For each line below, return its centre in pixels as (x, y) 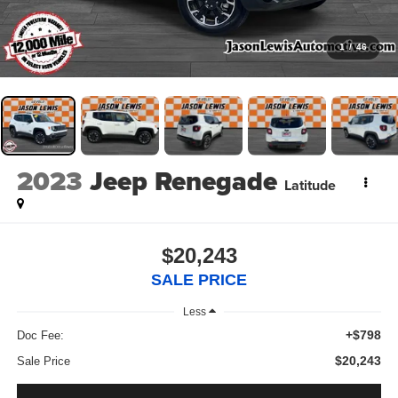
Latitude (310, 186)
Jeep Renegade (183, 182)
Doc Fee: (40, 336)
